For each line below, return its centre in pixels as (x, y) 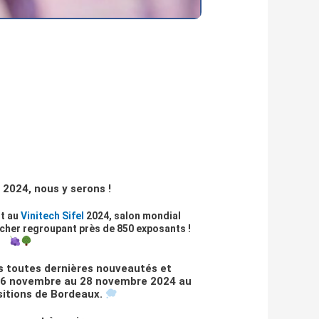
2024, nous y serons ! (57, 189)
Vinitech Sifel (52, 216)
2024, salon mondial (132, 216)
